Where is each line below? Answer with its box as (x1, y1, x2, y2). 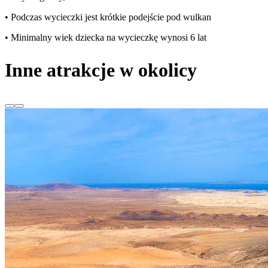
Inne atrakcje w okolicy (5, 59, 197, 81)
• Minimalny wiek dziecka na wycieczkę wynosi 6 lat (5, 32, 206, 43)
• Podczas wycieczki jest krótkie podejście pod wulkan (5, 12, 211, 23)
